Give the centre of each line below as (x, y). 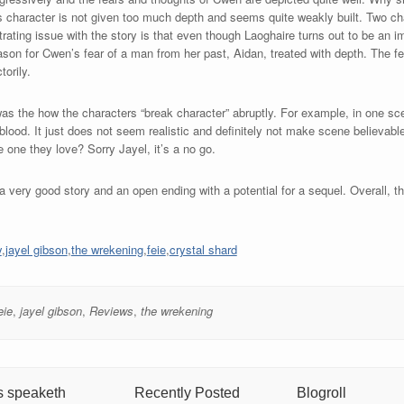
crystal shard (203, 249)
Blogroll (322, 392)
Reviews (111, 310)
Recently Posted (187, 392)
